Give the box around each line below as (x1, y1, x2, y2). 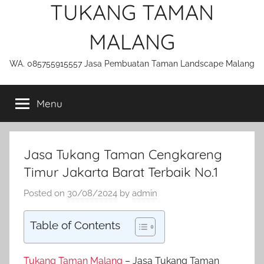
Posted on (24, 187, 67, 199)
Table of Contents (30, 218, 120, 232)
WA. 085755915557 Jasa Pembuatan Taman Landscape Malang (9, 59, 255, 68)
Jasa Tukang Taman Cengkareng (24, 146, 222, 163)
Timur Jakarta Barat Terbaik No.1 (24, 164, 218, 180)
